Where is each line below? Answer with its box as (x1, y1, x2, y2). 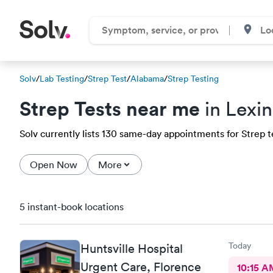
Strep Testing (168, 73, 219, 84)
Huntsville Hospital (80, 241, 183, 256)
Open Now (30, 158, 77, 171)
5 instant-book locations (19, 200, 124, 213)
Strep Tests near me (19, 96, 200, 121)
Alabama (130, 73, 164, 84)
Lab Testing (40, 73, 84, 84)
